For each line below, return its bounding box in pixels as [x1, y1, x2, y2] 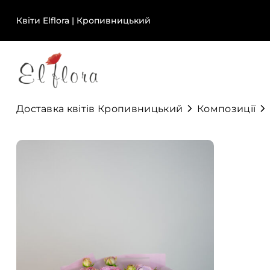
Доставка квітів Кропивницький [16, 102, 183, 115]
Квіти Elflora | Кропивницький [16, 15, 151, 26]
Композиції [197, 102, 256, 115]
